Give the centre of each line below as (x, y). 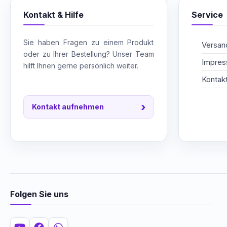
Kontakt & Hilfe (53, 14)
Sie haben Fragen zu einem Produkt (89, 42)
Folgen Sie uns (39, 194)
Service (207, 14)
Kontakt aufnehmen (68, 107)
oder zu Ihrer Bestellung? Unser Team (89, 54)
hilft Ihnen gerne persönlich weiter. (81, 65)
